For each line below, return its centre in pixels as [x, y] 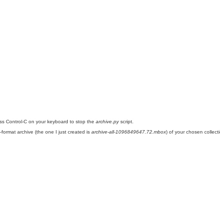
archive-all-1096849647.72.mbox [129, 132]
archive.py [107, 122]
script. [126, 122]
